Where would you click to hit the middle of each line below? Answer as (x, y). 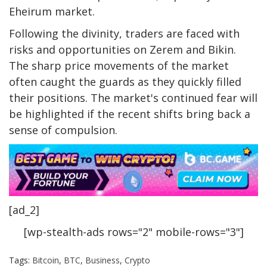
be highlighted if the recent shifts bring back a (130, 114)
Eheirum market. (52, 11)
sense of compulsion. (63, 130)
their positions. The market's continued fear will (133, 98)
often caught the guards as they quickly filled (125, 82)
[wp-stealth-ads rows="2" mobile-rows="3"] (133, 232)
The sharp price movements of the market (119, 66)
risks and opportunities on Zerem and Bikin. (122, 49)
